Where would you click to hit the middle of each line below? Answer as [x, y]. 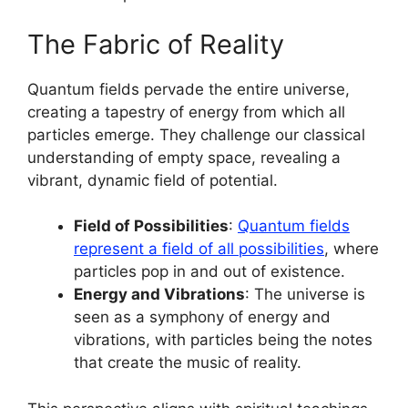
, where [352, 249]
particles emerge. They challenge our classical [196, 134]
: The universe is [305, 295]
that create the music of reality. [188, 363]
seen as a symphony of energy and [202, 317]
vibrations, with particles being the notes [223, 340]
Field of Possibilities [151, 226]
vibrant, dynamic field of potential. [153, 180]
